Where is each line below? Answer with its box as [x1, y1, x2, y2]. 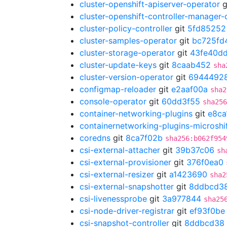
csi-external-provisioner [80, 157, 171, 167]
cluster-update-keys [80, 60, 157, 70]
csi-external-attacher [80, 145, 160, 155]
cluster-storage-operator [80, 48, 175, 58]
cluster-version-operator [80, 72, 173, 82]
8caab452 [172, 60, 211, 70]
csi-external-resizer [80, 169, 154, 179]
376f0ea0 [186, 157, 223, 167]
